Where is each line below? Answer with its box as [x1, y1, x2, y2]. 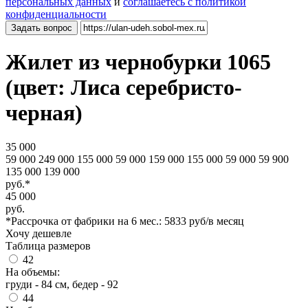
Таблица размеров [5, 239, 91, 252]
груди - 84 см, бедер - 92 [5, 278, 118, 290]
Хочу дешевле [5, 227, 71, 239]
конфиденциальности [5, 8, 107, 20]
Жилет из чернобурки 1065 [5, 49, 271, 75]
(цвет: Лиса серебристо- [5, 75, 242, 100]
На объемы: [5, 265, 60, 278]
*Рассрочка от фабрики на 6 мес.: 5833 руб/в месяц [5, 214, 244, 227]
